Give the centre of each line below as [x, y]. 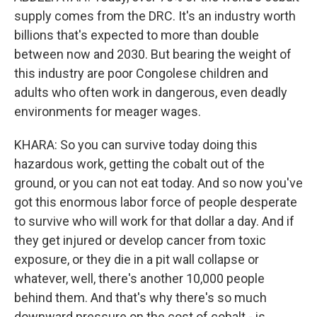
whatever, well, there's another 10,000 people [139, 278]
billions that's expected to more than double [137, 35]
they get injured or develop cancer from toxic [140, 240]
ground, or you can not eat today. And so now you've [158, 183]
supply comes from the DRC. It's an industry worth [155, 16]
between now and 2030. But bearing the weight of [153, 54]
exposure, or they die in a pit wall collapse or [137, 259]
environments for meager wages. [108, 111]
